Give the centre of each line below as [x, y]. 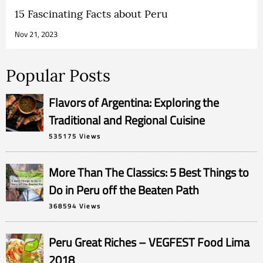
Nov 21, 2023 [36, 34]
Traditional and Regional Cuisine [127, 120]
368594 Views [75, 205]
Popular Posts [58, 75]
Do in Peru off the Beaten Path [124, 190]
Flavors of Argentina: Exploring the [134, 102]
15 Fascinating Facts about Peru [91, 14]
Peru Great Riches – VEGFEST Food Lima [149, 242]
